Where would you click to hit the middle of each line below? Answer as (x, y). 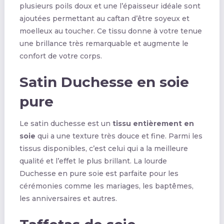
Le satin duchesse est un (66, 123)
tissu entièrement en (153, 123)
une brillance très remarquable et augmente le (104, 43)
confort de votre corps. (60, 56)
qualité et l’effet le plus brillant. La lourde (93, 161)
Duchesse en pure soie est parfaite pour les (99, 173)
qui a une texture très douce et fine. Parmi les (119, 136)
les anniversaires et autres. (68, 198)
